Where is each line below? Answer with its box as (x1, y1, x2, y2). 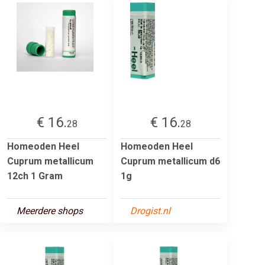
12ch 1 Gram (7, 170, 63, 182)
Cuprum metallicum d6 (121, 155, 220, 167)
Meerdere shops (17, 205, 83, 216)
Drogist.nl (130, 205, 170, 216)
